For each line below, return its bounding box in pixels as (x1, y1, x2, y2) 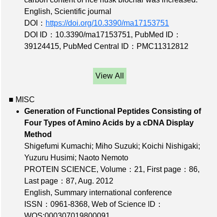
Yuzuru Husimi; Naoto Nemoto (24, 153, 128, 162)
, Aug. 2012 (75, 176, 113, 185)
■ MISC (9, 95, 35, 104)
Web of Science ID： (92, 200, 163, 208)
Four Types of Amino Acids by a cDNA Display (24, 118, 194, 127)
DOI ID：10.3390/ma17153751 (24, 30, 131, 39)
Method (24, 130, 168, 139)
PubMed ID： (135, 30, 181, 39)
